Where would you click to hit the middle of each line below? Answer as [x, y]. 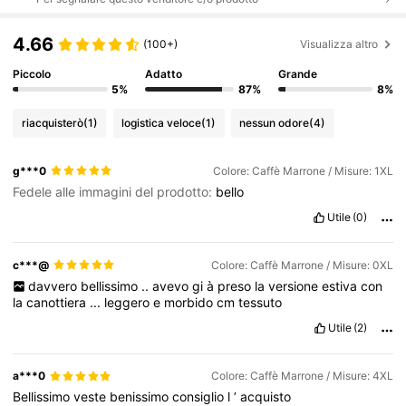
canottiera [58, 303]
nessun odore [275, 123]
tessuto [261, 303]
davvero [54, 286]
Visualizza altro [339, 43]
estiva [341, 286]
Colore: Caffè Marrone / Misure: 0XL [302, 265]
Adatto [164, 73]
